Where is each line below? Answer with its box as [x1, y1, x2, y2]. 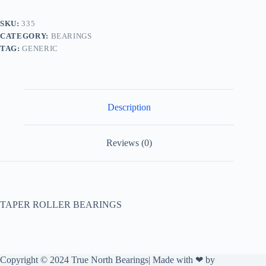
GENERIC [22, 43, 58, 53]
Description [107, 102, 151, 112]
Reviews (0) [106, 138, 152, 148]
